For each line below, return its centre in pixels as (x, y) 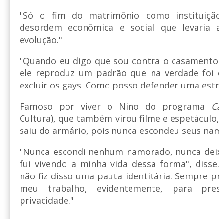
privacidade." (47, 200)
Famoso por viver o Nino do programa (115, 106)
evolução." (41, 39)
